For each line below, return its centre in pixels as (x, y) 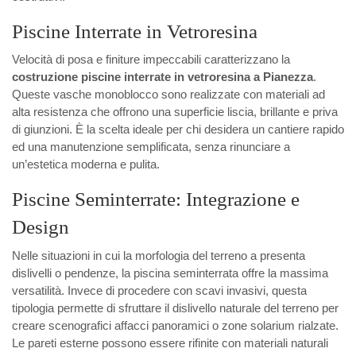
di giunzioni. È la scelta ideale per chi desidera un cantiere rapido (178, 130)
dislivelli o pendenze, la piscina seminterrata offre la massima (170, 273)
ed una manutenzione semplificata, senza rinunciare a (151, 147)
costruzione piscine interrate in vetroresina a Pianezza (163, 77)
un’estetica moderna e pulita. (86, 164)
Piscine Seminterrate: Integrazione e (156, 199)
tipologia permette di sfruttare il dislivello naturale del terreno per (175, 308)
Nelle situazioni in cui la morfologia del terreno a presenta (159, 255)
